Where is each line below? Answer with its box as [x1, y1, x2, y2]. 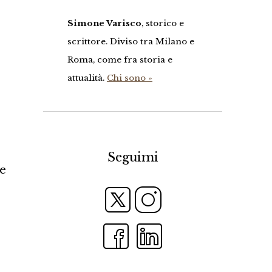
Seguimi [107, 150, 158, 165]
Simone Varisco [67, 18, 141, 29]
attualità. [67, 73, 107, 84]
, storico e [141, 18, 184, 29]
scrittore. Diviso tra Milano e [67, 36, 194, 47]
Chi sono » [107, 73, 152, 84]
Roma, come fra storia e [67, 55, 172, 66]
